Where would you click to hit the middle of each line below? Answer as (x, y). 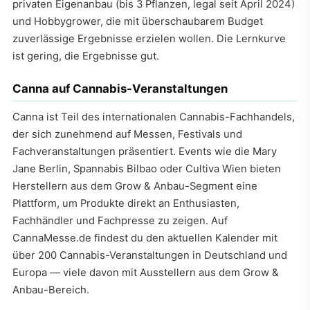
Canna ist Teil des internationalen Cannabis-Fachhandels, (154, 117)
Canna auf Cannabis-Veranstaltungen (120, 89)
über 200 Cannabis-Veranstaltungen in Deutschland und (150, 256)
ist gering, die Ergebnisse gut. (86, 56)
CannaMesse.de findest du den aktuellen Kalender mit (145, 238)
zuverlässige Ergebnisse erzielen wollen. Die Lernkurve (149, 39)
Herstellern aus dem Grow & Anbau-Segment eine (135, 186)
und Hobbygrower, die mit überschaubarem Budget (138, 22)
